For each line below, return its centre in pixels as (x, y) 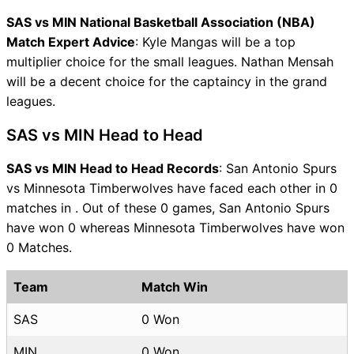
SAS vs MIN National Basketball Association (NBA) (161, 22)
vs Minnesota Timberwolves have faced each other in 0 (172, 188)
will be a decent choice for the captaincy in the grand (167, 81)
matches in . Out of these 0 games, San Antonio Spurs (168, 207)
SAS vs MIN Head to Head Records (113, 168)
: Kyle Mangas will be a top (215, 41)
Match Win (175, 286)
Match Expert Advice (71, 41)
